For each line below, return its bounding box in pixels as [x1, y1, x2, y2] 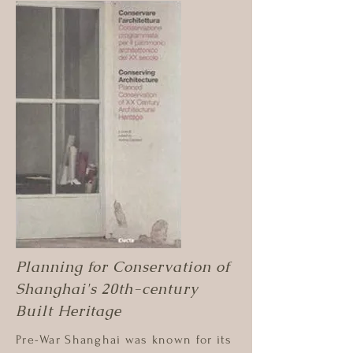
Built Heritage [16, 301, 122, 321]
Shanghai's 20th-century [16, 279, 199, 299]
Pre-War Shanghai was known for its [16, 333, 232, 347]
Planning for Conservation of [16, 257, 230, 277]
